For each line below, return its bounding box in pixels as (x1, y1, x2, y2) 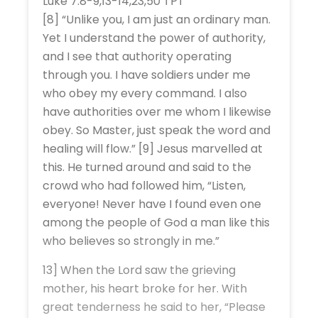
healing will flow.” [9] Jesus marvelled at (43, 141, 263, 158)
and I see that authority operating (43, 48, 231, 65)
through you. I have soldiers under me (43, 67, 251, 84)
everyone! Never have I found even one (43, 196, 261, 213)
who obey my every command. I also (43, 85, 247, 102)
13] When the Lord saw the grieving (43, 262, 236, 279)
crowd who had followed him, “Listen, (43, 177, 246, 194)
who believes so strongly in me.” (43, 233, 219, 250)
